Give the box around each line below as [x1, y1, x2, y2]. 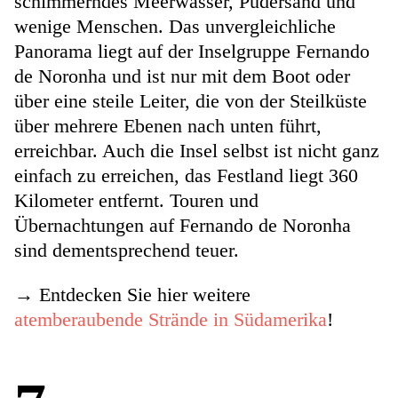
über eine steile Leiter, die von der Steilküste [14, 90, 367, 113]
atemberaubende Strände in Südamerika [14, 308, 327, 331]
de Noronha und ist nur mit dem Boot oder [14, 65, 350, 88]
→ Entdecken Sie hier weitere [14, 283, 251, 306]
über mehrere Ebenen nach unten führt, [14, 115, 322, 138]
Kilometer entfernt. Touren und [14, 189, 259, 212]
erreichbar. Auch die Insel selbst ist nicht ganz [14, 139, 379, 163]
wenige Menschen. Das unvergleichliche [14, 15, 336, 38]
